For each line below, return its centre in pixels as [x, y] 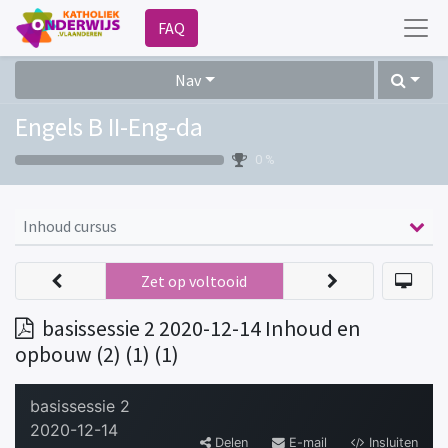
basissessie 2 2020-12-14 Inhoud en [201, 328]
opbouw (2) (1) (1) [97, 354]
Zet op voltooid [194, 281]
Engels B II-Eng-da [109, 127]
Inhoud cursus [70, 226]
